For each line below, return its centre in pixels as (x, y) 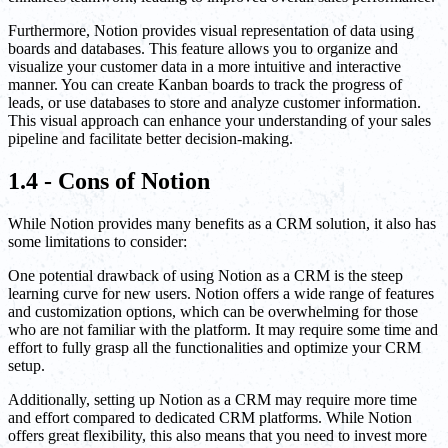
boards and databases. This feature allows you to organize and (203, 48)
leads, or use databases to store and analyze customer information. (214, 102)
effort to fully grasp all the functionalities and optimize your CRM (214, 347)
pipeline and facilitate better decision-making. (150, 138)
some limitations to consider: (97, 241)
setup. (26, 365)
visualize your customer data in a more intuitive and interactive (204, 66)
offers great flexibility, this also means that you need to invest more (217, 435)
